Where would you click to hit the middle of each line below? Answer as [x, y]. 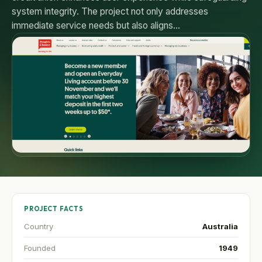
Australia [220, 227]
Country [39, 227]
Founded [40, 248]
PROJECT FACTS [54, 209]
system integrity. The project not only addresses [110, 11]
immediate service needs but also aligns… [96, 25]
